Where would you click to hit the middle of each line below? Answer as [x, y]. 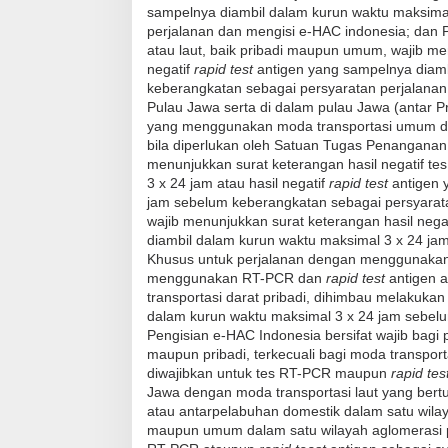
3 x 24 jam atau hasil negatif [238, 182]
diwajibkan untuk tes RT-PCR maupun [269, 372]
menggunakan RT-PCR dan [236, 277]
